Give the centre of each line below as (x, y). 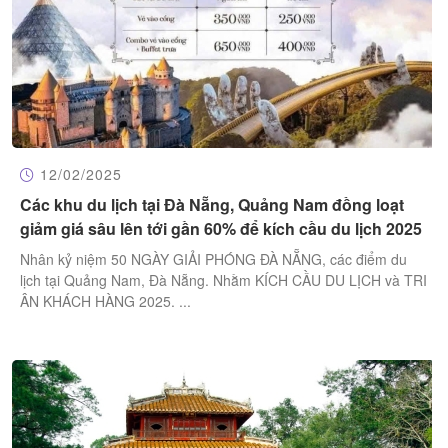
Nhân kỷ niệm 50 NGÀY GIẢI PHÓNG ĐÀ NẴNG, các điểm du (213, 259)
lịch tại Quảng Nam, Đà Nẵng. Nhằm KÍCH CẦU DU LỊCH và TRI (223, 280)
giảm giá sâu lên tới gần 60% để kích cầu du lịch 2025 (221, 229)
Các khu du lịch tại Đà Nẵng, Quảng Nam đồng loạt (212, 205)
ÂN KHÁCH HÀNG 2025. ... (105, 301)
